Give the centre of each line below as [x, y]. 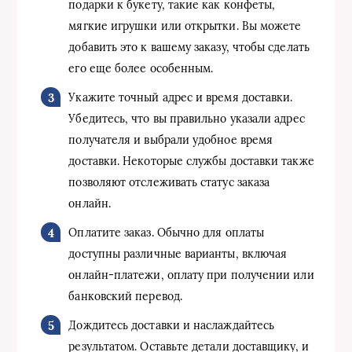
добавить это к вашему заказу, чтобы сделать [189, 47]
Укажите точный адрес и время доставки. [181, 97]
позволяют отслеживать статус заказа [169, 182]
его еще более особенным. [141, 68]
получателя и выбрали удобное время [171, 140]
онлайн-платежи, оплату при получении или [191, 275]
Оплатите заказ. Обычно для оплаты [167, 233]
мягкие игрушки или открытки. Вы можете [185, 26]
